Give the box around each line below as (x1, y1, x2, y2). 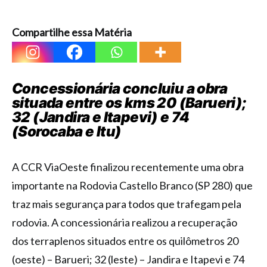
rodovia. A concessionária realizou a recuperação (12, 216, 237, 229)
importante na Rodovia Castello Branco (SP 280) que (12, 179, 253, 192)
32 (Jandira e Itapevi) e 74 (12, 108, 190, 126)
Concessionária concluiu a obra (12, 80, 227, 97)
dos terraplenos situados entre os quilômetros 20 (12, 234, 238, 247)
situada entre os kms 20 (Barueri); (12, 94, 247, 111)
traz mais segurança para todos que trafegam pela (12, 197, 241, 210)
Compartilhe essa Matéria (12, 26, 132, 39)
